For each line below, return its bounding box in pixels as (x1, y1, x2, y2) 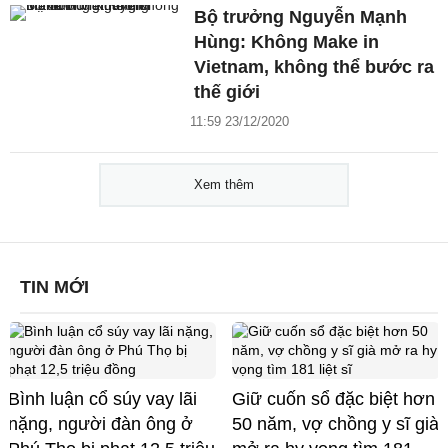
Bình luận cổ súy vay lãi (8, 389, 197, 410)
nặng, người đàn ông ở (8, 414, 193, 435)
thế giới (194, 82, 261, 103)
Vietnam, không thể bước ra (194, 57, 435, 78)
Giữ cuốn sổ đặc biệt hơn (232, 389, 435, 410)
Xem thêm (194, 177, 254, 193)
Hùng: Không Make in (194, 32, 380, 53)
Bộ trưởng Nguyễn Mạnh (194, 7, 408, 28)
